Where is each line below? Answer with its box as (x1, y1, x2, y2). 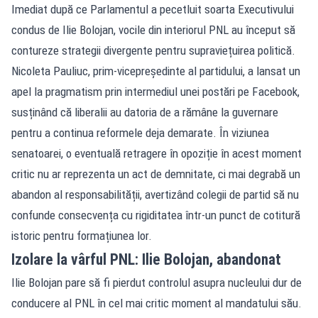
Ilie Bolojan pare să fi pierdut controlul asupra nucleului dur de (11, 275, 302, 290)
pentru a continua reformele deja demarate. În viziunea (11, 125, 269, 140)
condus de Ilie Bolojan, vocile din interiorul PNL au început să (11, 22, 295, 37)
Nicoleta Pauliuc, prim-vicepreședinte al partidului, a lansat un (11, 63, 300, 78)
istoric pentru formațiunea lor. (11, 228, 152, 243)
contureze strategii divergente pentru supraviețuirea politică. (11, 43, 295, 57)
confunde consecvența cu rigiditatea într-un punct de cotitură (11, 207, 300, 222)
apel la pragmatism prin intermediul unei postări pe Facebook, (11, 84, 300, 99)
